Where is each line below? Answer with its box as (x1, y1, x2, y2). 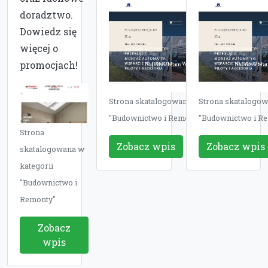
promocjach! (20, 59, 78, 71)
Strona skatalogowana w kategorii (109, 96, 236, 106)
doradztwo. (20, 8, 73, 21)
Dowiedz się (20, 25, 77, 38)
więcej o (20, 42, 58, 54)
